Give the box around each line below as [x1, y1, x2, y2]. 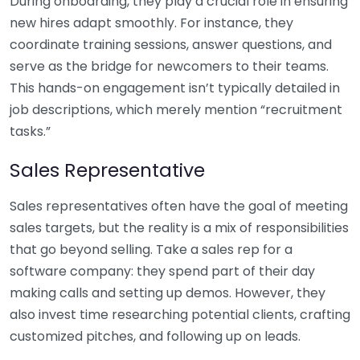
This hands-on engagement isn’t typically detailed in [10, 78, 340, 97]
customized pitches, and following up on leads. [10, 326, 301, 346]
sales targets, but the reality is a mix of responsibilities [10, 218, 349, 237]
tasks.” [10, 121, 51, 141]
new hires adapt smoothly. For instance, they [10, 13, 293, 32]
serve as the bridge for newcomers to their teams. [10, 56, 329, 76]
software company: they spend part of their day [10, 261, 315, 280]
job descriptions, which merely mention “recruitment [10, 100, 342, 119]
